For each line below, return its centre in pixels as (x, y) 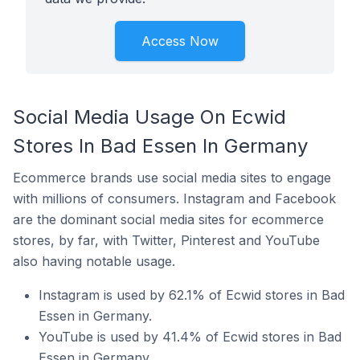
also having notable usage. (94, 261)
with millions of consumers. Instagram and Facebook (174, 198)
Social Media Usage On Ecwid (149, 117)
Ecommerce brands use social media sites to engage (172, 178)
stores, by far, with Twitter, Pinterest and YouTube (166, 240)
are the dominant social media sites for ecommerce (168, 219)
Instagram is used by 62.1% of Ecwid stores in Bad (192, 295)
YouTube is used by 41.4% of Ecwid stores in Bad (190, 337)
